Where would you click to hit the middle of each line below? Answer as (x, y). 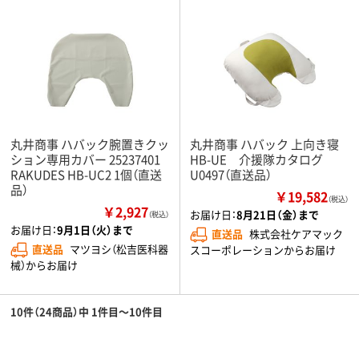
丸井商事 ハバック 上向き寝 (264, 143)
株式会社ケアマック (296, 233)
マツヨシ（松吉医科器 (119, 248)
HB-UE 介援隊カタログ (256, 159)
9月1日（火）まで (95, 229)
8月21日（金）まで (278, 214)
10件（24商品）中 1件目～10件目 (87, 311)
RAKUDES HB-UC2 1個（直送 (86, 174)
